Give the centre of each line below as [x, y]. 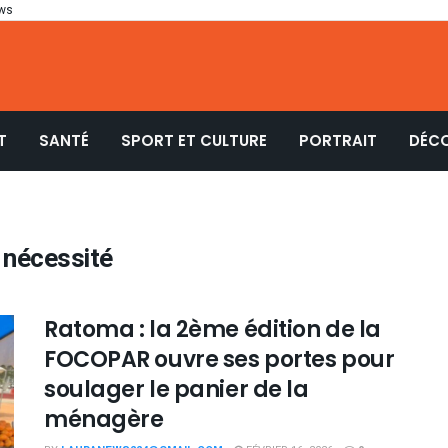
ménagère [104, 419]
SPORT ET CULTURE [194, 140]
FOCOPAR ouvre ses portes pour [219, 359]
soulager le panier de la [176, 389]
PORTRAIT [338, 140]
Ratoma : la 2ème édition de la [212, 329]
